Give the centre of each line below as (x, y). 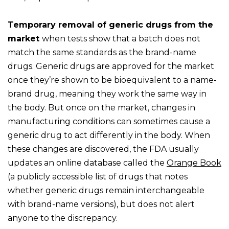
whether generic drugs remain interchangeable (106, 191)
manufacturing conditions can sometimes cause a (109, 122)
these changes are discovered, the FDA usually (103, 149)
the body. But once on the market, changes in (101, 108)
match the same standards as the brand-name (102, 53)
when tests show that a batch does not (121, 39)
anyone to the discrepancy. (64, 218)
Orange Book (194, 163)
